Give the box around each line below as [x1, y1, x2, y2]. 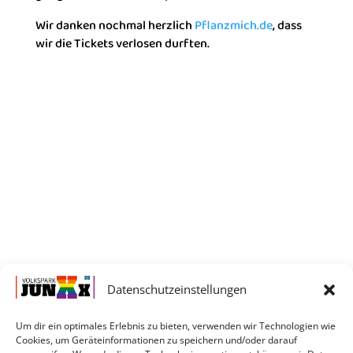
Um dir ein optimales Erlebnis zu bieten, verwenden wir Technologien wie [16, 319, 336, 333]
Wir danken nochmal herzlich [35, 15, 195, 35]
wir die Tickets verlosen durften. [35, 33, 210, 54]
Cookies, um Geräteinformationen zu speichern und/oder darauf [16, 333, 297, 347]
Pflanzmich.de [194, 15, 273, 35]
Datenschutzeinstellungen [106, 281, 247, 298]
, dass [272, 15, 302, 35]
